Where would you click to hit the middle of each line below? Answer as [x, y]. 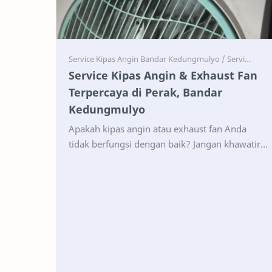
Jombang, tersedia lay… [117, 174]
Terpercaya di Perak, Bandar [145, 92]
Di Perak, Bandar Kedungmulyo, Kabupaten [159, 159]
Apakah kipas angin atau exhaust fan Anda [158, 128]
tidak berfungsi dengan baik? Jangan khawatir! [166, 144]
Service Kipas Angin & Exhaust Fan [163, 75]
